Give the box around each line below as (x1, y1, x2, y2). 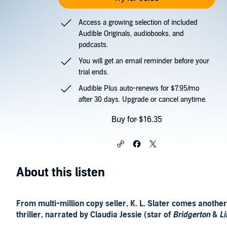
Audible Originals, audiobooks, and (79, 29, 184, 38)
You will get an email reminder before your (79, 57, 210, 65)
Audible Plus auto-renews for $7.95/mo (79, 84, 200, 93)
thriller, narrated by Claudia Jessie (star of (16, 210, 173, 220)
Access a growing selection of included (79, 18, 198, 27)
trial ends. (79, 68, 109, 77)
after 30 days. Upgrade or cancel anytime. (79, 95, 207, 104)
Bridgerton (173, 210, 210, 220)
